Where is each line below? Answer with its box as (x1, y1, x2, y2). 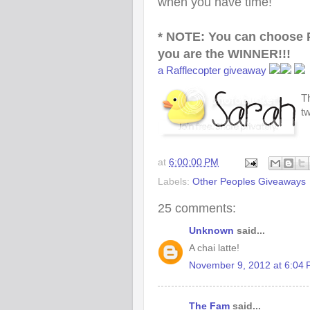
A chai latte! (189, 242, 239, 253)
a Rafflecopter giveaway (158, 65, 266, 76)
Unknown (189, 226, 234, 236)
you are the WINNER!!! (158, 47, 291, 61)
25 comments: (158, 201, 236, 215)
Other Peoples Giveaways (192, 176, 306, 187)
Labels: (158, 176, 192, 187)
